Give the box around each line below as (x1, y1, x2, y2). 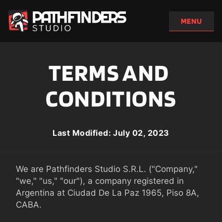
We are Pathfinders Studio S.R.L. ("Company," (16, 164, 198, 174)
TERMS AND (48, 58, 169, 87)
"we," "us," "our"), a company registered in (16, 176, 184, 186)
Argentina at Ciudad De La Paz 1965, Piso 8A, (16, 188, 199, 198)
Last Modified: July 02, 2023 (53, 128, 169, 138)
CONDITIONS (46, 84, 176, 112)
